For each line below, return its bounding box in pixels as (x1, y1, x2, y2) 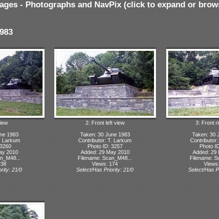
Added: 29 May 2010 (80, 149, 130, 155)
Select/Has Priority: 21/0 (76, 166, 133, 173)
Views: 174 (92, 160, 118, 167)
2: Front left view (85, 119, 125, 126)
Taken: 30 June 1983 (80, 131, 130, 137)
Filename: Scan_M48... (78, 154, 132, 161)
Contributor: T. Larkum (78, 137, 131, 143)
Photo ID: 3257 (87, 143, 123, 149)
